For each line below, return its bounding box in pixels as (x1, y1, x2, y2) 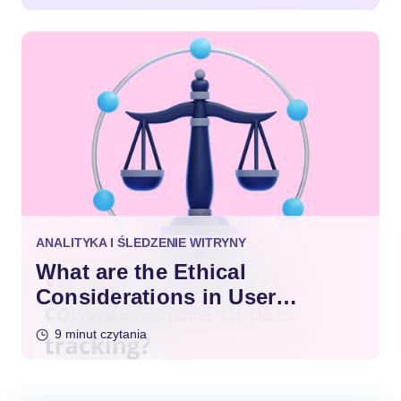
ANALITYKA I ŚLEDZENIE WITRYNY (36, 235, 246, 250)
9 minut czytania (55, 326, 147, 341)
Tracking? (36, 309, 141, 334)
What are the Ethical (36, 259, 246, 284)
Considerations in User (36, 284, 277, 309)
